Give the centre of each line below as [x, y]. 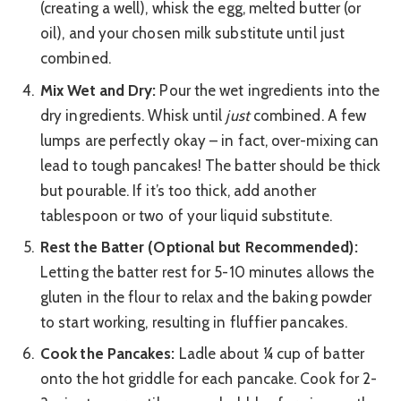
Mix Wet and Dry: [98, 90]
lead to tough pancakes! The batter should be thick [211, 165]
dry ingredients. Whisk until [133, 115]
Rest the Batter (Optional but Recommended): [199, 247]
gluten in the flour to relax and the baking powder [206, 297]
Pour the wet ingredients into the [268, 90]
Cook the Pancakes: [108, 354]
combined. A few [308, 115]
